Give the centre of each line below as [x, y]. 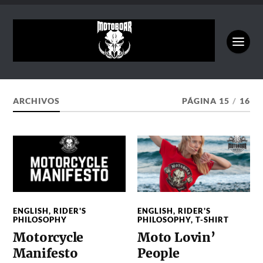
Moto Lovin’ [176, 237]
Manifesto [45, 253]
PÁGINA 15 [205, 101]
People [159, 253]
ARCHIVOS [37, 101]
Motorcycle [48, 237]
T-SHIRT [213, 219]
